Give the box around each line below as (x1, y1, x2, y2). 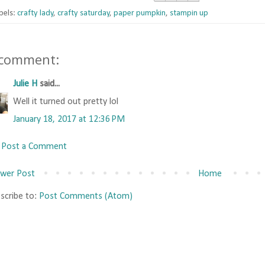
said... (37, 79, 60, 89)
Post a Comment (1, 142, 67, 152)
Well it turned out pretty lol (13, 97, 118, 107)
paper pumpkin (114, 9, 166, 18)
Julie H (13, 79, 37, 89)
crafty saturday (57, 9, 110, 18)
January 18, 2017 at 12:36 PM (13, 115, 125, 125)
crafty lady (17, 9, 54, 18)
